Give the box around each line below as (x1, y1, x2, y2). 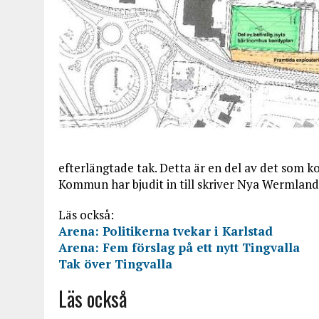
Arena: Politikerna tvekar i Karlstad (58, 223, 273, 239)
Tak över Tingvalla (58, 256, 172, 272)
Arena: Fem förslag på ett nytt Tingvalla (58, 239, 300, 256)
